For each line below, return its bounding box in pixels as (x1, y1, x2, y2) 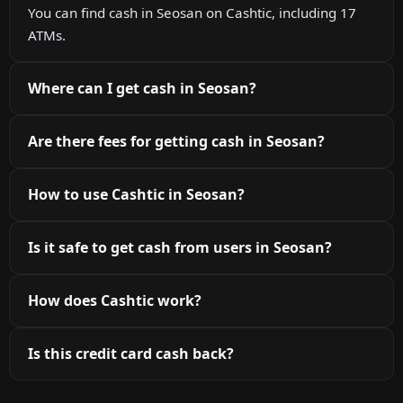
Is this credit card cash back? (28, 344, 234, 364)
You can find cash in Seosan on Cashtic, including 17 (28, 4, 356, 22)
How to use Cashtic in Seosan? (28, 184, 245, 205)
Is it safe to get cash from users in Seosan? (28, 237, 332, 258)
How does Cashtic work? (28, 291, 201, 311)
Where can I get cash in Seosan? (28, 78, 256, 99)
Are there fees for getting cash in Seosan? (28, 131, 325, 152)
